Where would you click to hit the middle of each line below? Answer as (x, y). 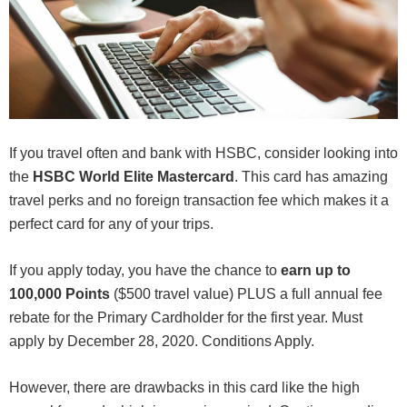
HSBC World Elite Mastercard (134, 177)
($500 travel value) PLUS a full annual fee (246, 294)
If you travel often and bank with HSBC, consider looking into (203, 154)
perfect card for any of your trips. (111, 224)
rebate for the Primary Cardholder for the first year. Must (186, 318)
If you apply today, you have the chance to (145, 271)
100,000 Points (60, 294)
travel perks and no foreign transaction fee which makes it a (199, 201)
